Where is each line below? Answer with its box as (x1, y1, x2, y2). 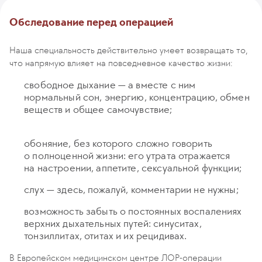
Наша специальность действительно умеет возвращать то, (9, 44, 248, 56)
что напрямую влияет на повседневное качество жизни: (9, 57, 233, 68)
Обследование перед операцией (9, 16, 173, 29)
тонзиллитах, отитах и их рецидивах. (24, 229, 187, 242)
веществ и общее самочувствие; (24, 103, 173, 116)
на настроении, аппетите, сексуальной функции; (24, 161, 242, 174)
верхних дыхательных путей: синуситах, (24, 217, 202, 230)
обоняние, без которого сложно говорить (24, 137, 212, 150)
